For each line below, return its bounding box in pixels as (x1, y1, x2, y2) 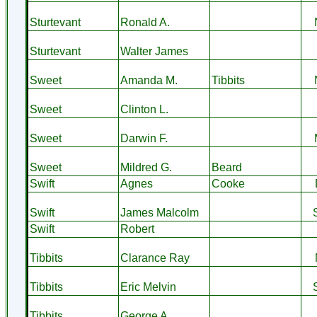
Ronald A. (120, 16, 170, 28)
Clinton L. (120, 103, 168, 115)
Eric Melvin (120, 281, 176, 293)
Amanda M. (120, 74, 178, 86)
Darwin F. (120, 132, 168, 144)
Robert (120, 223, 154, 235)
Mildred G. (120, 161, 172, 173)
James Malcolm (120, 207, 199, 219)
